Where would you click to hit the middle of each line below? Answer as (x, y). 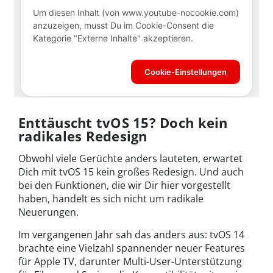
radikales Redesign (83, 136)
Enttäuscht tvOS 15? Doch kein (123, 122)
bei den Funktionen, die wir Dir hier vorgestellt (124, 185)
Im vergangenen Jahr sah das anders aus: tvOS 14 (131, 234)
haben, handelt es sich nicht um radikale (111, 198)
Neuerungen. (48, 212)
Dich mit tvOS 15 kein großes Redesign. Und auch (131, 172)
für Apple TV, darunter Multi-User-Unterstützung (130, 261)
